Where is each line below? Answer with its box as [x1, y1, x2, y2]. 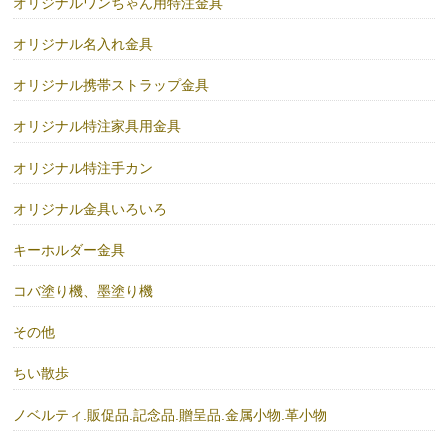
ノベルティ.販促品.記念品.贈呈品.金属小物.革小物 [13, 406, 328, 423]
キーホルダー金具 [13, 241, 126, 258]
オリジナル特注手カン [13, 159, 154, 176]
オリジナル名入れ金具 [13, 35, 154, 52]
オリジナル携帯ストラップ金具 [13, 77, 210, 94]
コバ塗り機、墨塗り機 [13, 283, 154, 300]
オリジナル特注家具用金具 [13, 118, 182, 135]
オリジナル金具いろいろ [13, 200, 168, 217]
